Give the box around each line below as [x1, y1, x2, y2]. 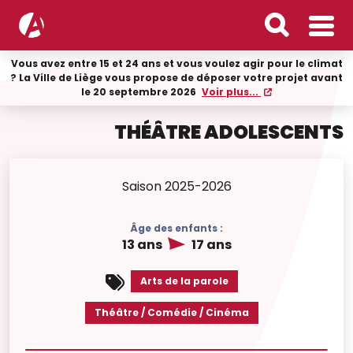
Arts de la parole [140, 274, 229, 288]
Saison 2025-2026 [121, 177, 232, 195]
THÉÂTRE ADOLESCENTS [114, 119, 344, 145]
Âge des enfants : [130, 221, 223, 235]
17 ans [188, 236, 232, 254]
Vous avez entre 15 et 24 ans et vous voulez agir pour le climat [10, 57, 343, 70]
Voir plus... [202, 85, 261, 98]
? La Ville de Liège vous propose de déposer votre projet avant [10, 71, 343, 84]
